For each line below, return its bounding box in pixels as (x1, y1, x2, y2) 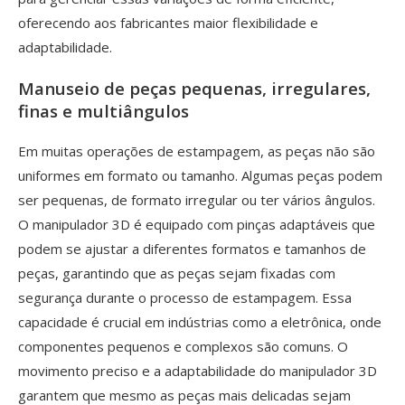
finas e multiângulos (18, 99, 189, 122)
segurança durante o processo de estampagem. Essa (18, 287, 352, 306)
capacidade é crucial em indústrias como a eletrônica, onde (18, 312, 381, 331)
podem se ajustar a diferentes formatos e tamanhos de (18, 239, 366, 258)
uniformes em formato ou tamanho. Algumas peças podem (18, 165, 382, 184)
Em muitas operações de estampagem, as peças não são (18, 141, 375, 160)
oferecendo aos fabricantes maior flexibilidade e (18, 14, 318, 33)
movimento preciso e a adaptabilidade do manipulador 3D (18, 361, 377, 380)
